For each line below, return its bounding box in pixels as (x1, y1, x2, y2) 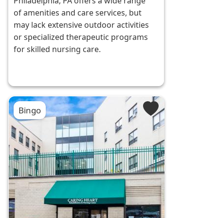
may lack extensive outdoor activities (14, 19, 149, 31)
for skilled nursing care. (14, 44, 101, 55)
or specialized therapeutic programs (14, 32, 148, 43)
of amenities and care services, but (14, 7, 142, 18)
